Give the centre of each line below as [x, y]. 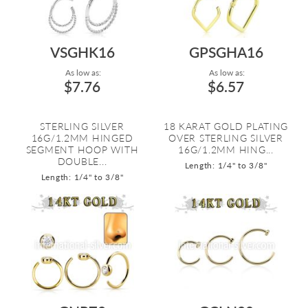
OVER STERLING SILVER [226, 138]
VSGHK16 [82, 52]
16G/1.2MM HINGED [82, 138]
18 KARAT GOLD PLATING [226, 126]
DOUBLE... [82, 161]
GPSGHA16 [226, 52]
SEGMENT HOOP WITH [82, 150]
